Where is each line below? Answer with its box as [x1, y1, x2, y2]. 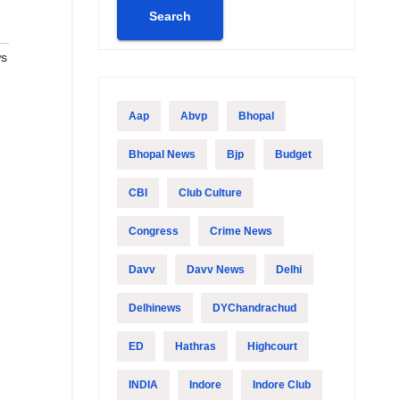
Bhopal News [128, 148, 196, 161]
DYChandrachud [212, 302, 296, 314]
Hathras [174, 340, 216, 353]
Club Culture [178, 187, 242, 199]
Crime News [209, 225, 272, 237]
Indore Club [252, 379, 311, 391]
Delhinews [128, 302, 181, 314]
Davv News [186, 263, 245, 276]
